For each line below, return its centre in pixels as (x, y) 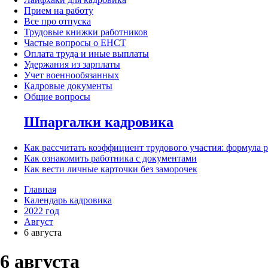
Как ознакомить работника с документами (110, 158)
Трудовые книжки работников (86, 32)
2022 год (42, 211)
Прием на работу (59, 11)
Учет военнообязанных (71, 75)
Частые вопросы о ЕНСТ (75, 43)
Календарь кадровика (68, 200)
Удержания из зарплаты (72, 65)
